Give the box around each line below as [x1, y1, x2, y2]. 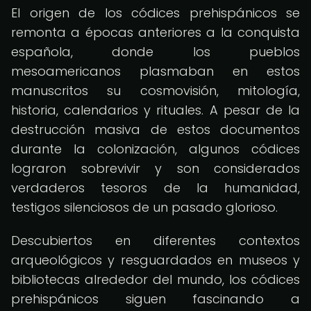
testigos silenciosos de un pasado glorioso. [11, 199, 278, 216]
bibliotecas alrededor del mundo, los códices [11, 271, 300, 288]
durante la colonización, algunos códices [11, 140, 300, 158]
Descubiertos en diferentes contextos [11, 232, 300, 249]
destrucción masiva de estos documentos [11, 121, 300, 138]
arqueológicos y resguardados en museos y [11, 251, 300, 269]
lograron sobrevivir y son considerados [11, 160, 300, 177]
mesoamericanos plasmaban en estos [11, 62, 300, 80]
